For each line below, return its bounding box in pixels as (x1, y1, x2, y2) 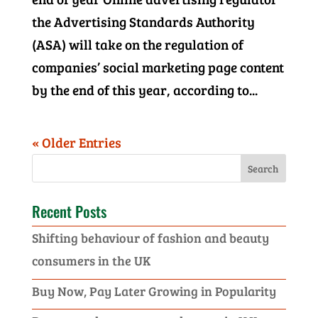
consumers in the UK (31, 252, 150, 269)
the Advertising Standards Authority (31, 13, 255, 31)
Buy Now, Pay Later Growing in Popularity (31, 282, 276, 300)
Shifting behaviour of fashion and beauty (31, 229, 269, 246)
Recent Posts (31, 200, 106, 222)
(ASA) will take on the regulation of (31, 35, 243, 53)
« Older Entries (31, 133, 121, 151)
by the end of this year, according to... (31, 81, 258, 99)
